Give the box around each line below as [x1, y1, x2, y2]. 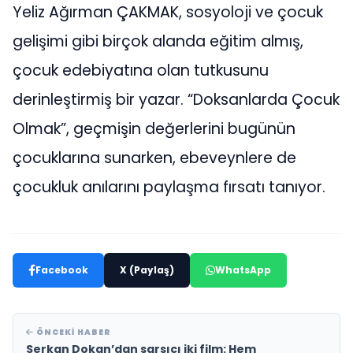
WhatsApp [215, 263, 271, 277]
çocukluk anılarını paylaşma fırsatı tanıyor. [13, 176, 325, 199]
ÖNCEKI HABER [34, 326, 111, 339]
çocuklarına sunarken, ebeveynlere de [13, 147, 296, 169]
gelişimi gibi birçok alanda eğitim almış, [13, 31, 303, 53]
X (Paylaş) [120, 263, 174, 277]
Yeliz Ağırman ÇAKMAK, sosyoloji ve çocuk [13, 2, 323, 24]
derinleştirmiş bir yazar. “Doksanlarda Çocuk [13, 89, 340, 111]
